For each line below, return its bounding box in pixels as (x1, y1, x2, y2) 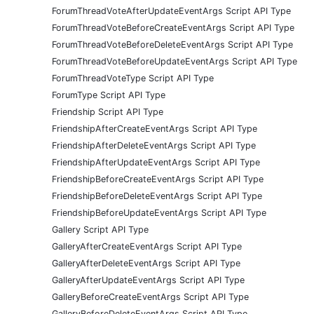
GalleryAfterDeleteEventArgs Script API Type (52, 257, 240, 268)
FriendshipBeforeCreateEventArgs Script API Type (52, 173, 264, 184)
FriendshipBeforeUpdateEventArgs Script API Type (52, 207, 266, 218)
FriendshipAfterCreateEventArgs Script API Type (52, 123, 257, 134)
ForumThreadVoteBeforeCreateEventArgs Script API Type (52, 22, 294, 33)
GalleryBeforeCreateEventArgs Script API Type (52, 291, 249, 302)
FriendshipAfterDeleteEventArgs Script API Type (52, 139, 256, 151)
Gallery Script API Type (52, 224, 149, 235)
